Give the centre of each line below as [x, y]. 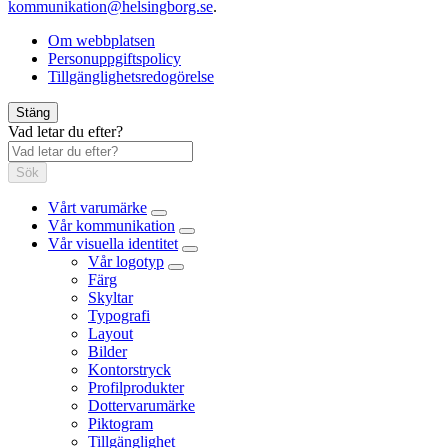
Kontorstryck [129, 370]
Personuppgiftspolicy [114, 59]
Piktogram [120, 424]
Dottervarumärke [141, 406]
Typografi [119, 316]
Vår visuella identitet [113, 244]
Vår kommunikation [111, 226]
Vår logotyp [126, 262]
